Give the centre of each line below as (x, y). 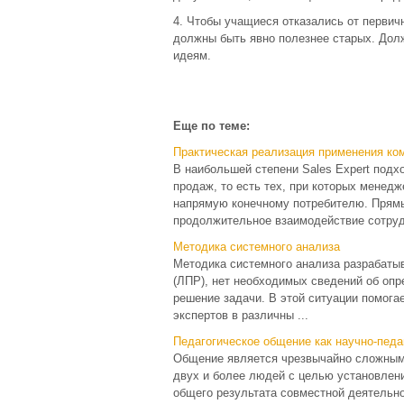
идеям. (192, 55)
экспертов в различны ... (241, 315)
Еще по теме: (211, 126)
